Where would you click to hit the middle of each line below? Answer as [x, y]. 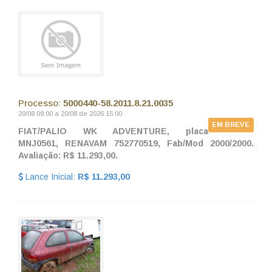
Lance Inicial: [50, 176]
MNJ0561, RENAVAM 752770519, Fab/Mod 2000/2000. [136, 143]
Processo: [41, 103]
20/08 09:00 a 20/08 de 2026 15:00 [70, 113]
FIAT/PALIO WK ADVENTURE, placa [113, 131]
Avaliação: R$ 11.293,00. [68, 155]
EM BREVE [231, 125]
